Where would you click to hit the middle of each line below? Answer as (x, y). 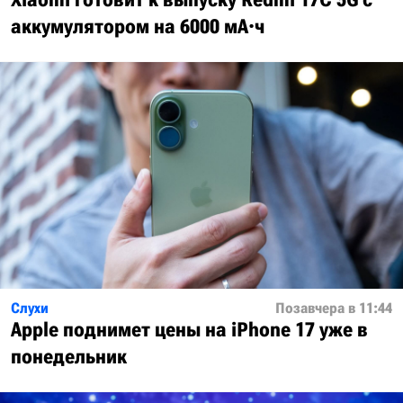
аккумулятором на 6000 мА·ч (138, 26)
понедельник (69, 356)
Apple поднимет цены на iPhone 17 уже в (189, 329)
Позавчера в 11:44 (334, 308)
